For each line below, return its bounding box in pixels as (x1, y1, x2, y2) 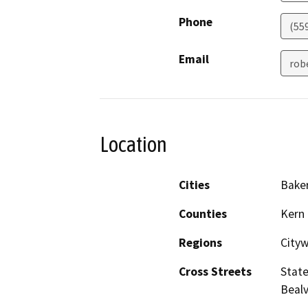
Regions (179, 234, 222, 250)
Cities (179, 177, 210, 192)
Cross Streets (179, 263, 252, 279)
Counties (179, 206, 227, 221)
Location (100, 132, 167, 157)
